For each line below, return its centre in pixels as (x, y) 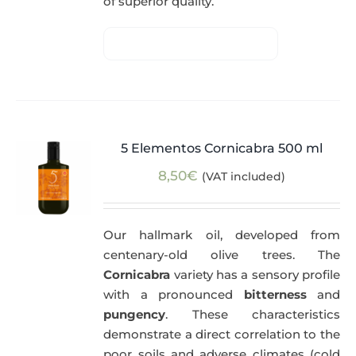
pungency (135, 315)
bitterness (275, 295)
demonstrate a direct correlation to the (222, 335)
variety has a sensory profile (255, 275)
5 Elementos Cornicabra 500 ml (222, 149)
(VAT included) (244, 177)
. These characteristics (253, 315)
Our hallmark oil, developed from (222, 235)
